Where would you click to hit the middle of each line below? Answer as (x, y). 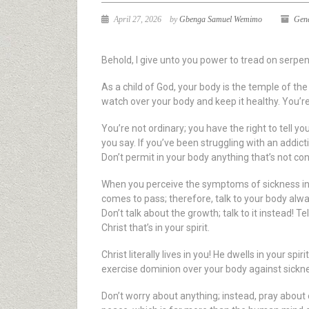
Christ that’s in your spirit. (156, 228)
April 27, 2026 (137, 19)
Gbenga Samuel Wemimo (221, 19)
